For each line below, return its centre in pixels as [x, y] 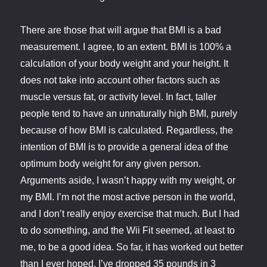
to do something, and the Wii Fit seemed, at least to [128, 231]
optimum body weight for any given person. [111, 164]
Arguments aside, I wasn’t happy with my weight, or [128, 181]
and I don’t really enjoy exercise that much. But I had [130, 214]
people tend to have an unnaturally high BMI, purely [129, 114]
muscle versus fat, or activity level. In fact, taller [119, 97]
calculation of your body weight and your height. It [125, 64]
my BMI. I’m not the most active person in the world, [128, 197]
